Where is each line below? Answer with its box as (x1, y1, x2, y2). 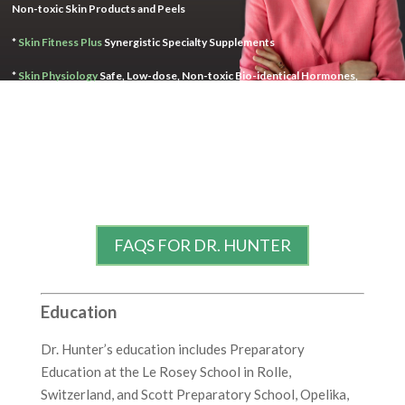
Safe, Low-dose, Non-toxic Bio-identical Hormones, (98, 68, 359, 82)
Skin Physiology (18, 68, 99, 82)
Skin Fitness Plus (18, 34, 103, 49)
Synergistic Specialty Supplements (102, 34, 276, 49)
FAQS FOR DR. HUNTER (113, 235, 291, 256)
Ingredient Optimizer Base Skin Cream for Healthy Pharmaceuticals (12, 101, 346, 116)
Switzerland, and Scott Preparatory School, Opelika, (40, 386, 349, 403)
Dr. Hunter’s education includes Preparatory (40, 341, 305, 358)
